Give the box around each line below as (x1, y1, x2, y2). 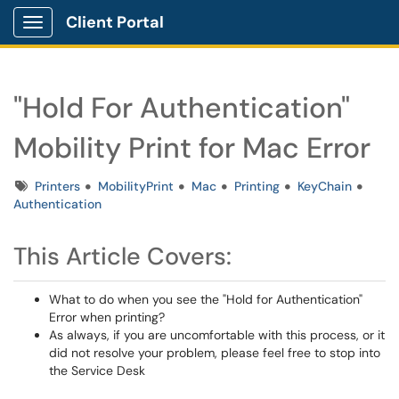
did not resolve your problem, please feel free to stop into (49, 345, 380, 361)
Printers (35, 178, 80, 194)
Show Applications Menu (32, 28, 174, 45)
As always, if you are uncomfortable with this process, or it (49, 327, 385, 343)
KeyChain (297, 178, 352, 194)
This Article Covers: (13, 240, 232, 272)
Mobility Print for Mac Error (13, 129, 370, 167)
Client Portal (66, 12, 164, 33)
